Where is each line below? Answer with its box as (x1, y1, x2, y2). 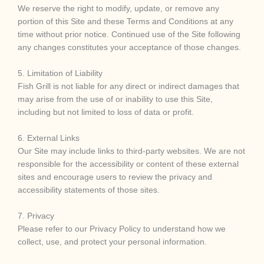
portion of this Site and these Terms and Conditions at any (18, 17, 233, 27)
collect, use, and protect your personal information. (18, 237, 207, 246)
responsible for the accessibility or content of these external (18, 159, 239, 169)
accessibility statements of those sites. (18, 185, 160, 194)
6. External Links (18, 133, 80, 143)
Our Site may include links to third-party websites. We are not (18, 146, 245, 156)
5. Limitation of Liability (18, 69, 103, 78)
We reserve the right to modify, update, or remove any (18, 4, 219, 14)
